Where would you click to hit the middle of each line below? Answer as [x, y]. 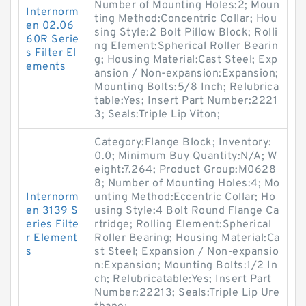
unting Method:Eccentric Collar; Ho [185, 197]
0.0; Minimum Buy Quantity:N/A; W [185, 156]
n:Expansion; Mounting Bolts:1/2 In [186, 266]
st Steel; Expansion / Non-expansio [186, 252]
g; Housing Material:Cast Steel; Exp [186, 60]
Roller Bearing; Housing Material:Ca [187, 238]
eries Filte [53, 225]
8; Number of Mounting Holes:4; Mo [187, 184]
